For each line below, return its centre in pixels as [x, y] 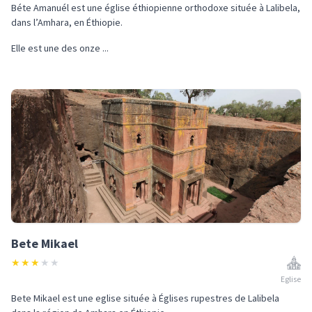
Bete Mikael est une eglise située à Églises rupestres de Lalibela [145, 298]
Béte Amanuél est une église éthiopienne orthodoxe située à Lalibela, [156, 8]
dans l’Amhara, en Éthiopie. [67, 22]
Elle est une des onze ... [60, 48]
